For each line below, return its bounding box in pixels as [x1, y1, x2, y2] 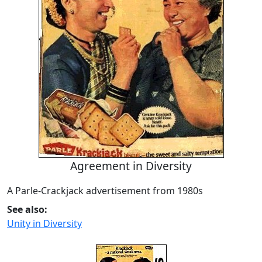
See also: [7, 203, 47, 216]
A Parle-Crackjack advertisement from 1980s [7, 184, 203, 198]
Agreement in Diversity [70, 158, 192, 174]
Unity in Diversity [7, 217, 82, 230]
